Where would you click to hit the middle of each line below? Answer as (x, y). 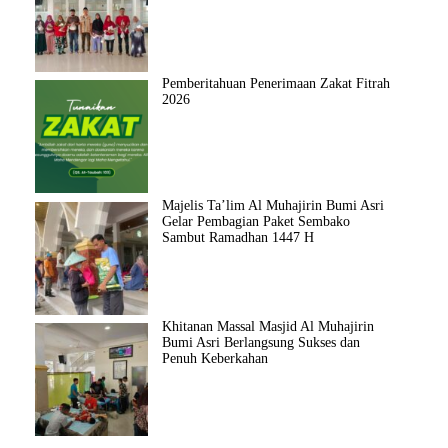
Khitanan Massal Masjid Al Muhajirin (268, 326)
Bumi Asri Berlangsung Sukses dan (261, 342)
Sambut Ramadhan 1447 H (238, 237)
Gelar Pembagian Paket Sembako (256, 221)
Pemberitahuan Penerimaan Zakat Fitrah (276, 84)
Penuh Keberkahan (215, 358)
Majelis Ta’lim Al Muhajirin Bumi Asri (273, 205)
